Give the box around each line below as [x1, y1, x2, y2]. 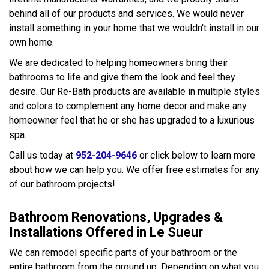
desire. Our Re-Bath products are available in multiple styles [9, 86, 260, 97]
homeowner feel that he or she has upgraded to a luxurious [9, 115, 255, 126]
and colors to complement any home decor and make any [9, 100, 247, 112]
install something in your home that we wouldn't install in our [9, 22, 259, 34]
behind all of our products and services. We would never [9, 8, 244, 19]
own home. [9, 37, 54, 48]
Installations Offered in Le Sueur [9, 225, 203, 240]
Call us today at [9, 150, 76, 161]
